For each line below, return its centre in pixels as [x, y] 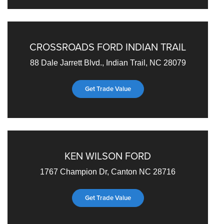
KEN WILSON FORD [108, 155]
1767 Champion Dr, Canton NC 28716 [108, 171]
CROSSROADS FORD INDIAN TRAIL [108, 46]
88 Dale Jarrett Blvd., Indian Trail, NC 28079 [108, 62]
